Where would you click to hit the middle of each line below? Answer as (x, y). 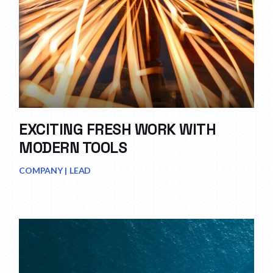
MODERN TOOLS (73, 148)
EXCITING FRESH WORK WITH (118, 129)
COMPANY (41, 171)
